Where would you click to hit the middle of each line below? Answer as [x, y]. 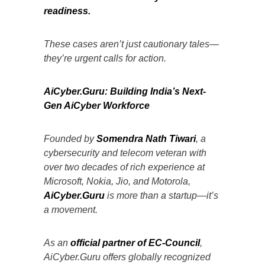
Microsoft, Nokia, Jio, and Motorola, [117, 181]
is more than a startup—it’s [161, 195]
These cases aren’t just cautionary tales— [131, 44]
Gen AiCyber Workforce [97, 105]
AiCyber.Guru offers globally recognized [127, 257]
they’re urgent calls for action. [105, 58]
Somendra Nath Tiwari [146, 138]
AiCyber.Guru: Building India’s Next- [125, 91]
